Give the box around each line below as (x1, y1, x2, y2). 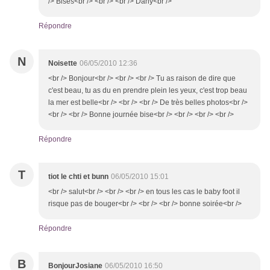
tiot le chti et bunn (48, 172, 108, 181)
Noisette (48, 59, 77, 68)
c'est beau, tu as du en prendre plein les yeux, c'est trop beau (48, 86, 247, 95)
